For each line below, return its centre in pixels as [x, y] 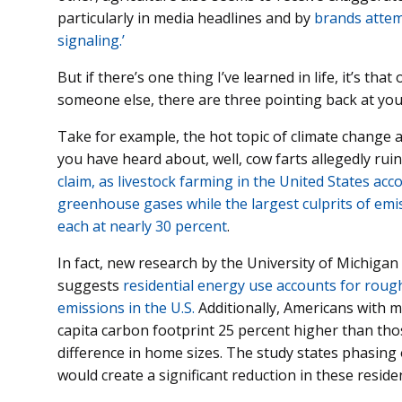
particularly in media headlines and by [186, 18]
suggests [90, 286]
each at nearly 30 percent [142, 227]
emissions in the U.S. [126, 308]
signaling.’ [91, 41]
